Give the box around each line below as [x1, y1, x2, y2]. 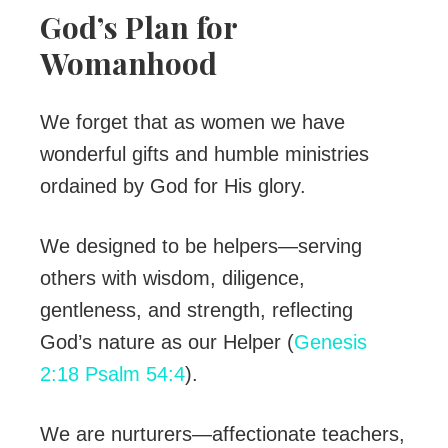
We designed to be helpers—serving [40, 235, 362, 258]
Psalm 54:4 [85, 363, 185, 386]
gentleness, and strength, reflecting [40, 299, 353, 322]
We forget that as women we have [40, 111, 345, 134]
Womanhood [40, 43, 217, 84]
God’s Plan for [40, 7, 237, 48]
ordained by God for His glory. [40, 175, 306, 198]
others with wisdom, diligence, [40, 267, 305, 290]
